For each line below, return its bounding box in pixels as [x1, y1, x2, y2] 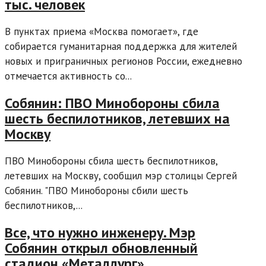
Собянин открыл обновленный [5, 238, 198, 257]
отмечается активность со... [5, 69, 132, 83]
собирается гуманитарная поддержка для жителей [5, 40, 237, 53]
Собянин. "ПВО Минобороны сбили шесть [5, 184, 188, 198]
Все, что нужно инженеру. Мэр [5, 223, 195, 242]
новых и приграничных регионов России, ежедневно [5, 55, 242, 68]
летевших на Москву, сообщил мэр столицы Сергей [5, 169, 237, 183]
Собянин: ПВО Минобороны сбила [5, 94, 220, 113]
